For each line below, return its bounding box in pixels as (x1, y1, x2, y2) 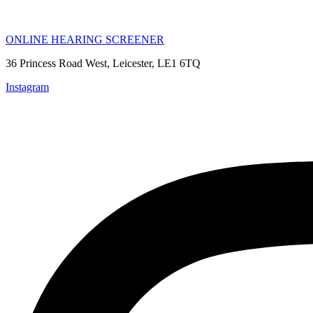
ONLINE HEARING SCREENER (6, 34, 164, 45)
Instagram (6, 81, 49, 93)
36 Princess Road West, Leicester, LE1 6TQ (6, 57, 201, 69)
